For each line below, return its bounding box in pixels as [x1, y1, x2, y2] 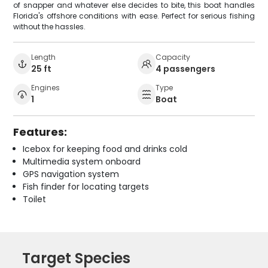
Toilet [23, 193, 47, 205]
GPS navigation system [23, 167, 120, 180]
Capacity [156, 51, 190, 62]
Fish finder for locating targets [23, 180, 150, 193]
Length [31, 51, 56, 62]
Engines [31, 82, 60, 93]
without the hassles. [13, 21, 86, 32]
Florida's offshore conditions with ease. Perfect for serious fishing [13, 10, 255, 21]
